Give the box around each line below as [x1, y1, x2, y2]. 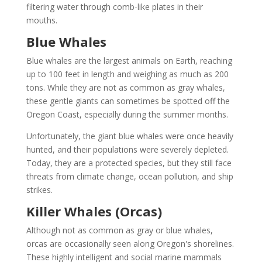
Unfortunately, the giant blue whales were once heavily [26, 130, 233, 142]
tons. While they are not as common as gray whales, [26, 81, 225, 93]
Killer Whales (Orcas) [26, 202, 162, 220]
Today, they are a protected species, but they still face [26, 157, 232, 168]
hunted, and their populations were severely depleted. [26, 143, 229, 155]
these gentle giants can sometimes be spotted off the [26, 95, 230, 106]
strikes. [26, 184, 53, 195]
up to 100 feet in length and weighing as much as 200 [26, 68, 229, 80]
